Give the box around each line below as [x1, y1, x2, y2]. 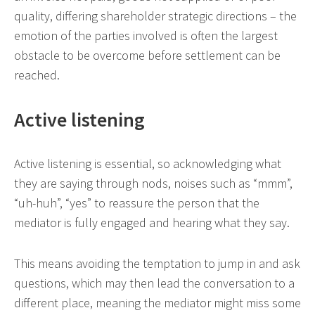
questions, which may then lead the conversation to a [14, 275, 295, 292]
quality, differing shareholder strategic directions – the [14, 8, 297, 25]
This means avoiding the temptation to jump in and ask [14, 255, 300, 272]
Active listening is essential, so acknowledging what [14, 155, 281, 172]
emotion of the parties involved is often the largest [14, 27, 278, 44]
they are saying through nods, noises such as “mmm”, [14, 175, 292, 192]
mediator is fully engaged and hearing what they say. [14, 214, 290, 231]
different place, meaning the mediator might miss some [14, 295, 301, 311]
